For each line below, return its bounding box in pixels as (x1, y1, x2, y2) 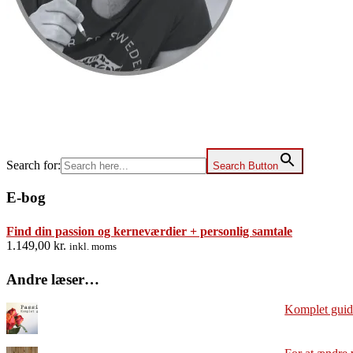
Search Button (213, 160, 278, 173)
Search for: (6, 158, 61, 173)
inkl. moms (69, 240, 117, 252)
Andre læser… (6, 270, 99, 288)
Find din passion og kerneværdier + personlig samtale (6, 224, 292, 238)
